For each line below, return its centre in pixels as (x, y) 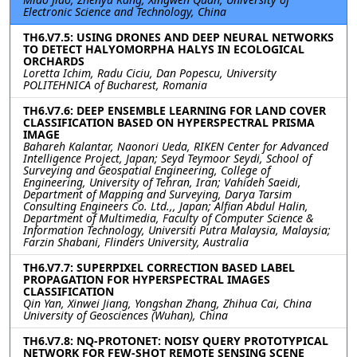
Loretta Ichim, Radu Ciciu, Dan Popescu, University (150, 73)
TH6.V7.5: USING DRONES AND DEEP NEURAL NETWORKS (178, 37)
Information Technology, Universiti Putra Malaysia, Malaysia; (177, 229)
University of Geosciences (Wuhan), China (126, 315)
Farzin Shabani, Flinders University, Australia (136, 241)
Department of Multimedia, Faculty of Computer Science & (168, 218)
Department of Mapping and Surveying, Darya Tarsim (157, 194)
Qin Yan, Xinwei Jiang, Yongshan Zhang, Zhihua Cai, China (167, 303)
